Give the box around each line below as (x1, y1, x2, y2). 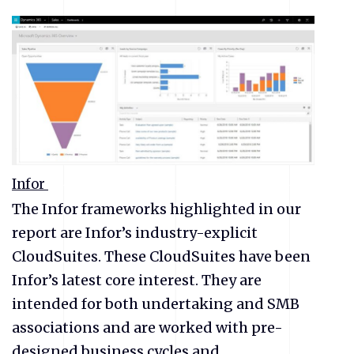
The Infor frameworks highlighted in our (12, 200, 301, 219)
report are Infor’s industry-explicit (12, 224, 258, 243)
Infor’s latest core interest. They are (12, 271, 262, 290)
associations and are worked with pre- (12, 318, 283, 337)
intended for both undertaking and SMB (12, 295, 299, 314)
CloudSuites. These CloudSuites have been (12, 247, 311, 266)
